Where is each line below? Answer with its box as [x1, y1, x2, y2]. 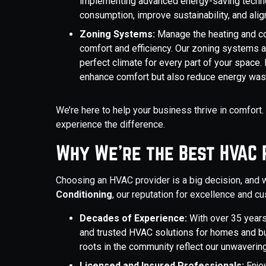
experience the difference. [56, 119, 166, 130]
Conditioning [56, 189, 113, 200]
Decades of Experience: [80, 213, 188, 224]
